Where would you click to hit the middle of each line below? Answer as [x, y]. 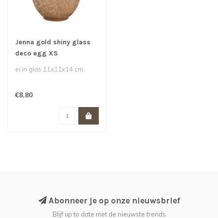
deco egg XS [36, 53]
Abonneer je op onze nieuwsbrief [113, 200]
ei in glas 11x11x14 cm [49, 69]
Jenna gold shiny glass [53, 42]
